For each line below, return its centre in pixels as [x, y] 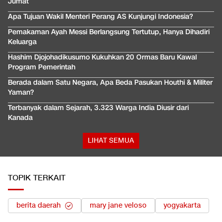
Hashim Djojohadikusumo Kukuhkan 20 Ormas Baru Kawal [102, 57]
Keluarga [22, 42]
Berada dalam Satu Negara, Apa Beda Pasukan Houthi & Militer [110, 83]
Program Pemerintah [42, 67]
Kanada [20, 118]
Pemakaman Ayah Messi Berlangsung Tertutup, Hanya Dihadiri [109, 32]
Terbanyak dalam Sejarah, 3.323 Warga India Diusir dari [98, 108]
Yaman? [21, 93]
